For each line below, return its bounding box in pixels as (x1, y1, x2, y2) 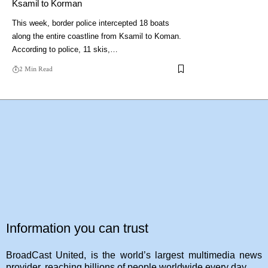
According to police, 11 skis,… (12, 44, 118, 54)
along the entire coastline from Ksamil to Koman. (12, 31, 181, 41)
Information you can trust (6, 221, 148, 236)
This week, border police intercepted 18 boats (12, 18, 169, 28)
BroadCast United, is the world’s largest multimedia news (6, 250, 262, 261)
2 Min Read (19, 64, 53, 74)
